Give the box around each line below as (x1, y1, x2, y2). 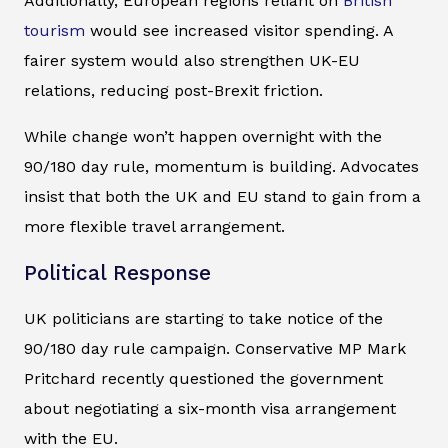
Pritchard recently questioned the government (24, 369, 383, 389)
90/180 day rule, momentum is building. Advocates (24, 157, 419, 177)
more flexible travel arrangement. (24, 217, 285, 237)
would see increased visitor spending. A (85, 21, 393, 41)
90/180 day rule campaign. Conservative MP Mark (24, 339, 406, 359)
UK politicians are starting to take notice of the (24, 309, 383, 329)
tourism (24, 21, 85, 41)
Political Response (24, 261, 211, 286)
